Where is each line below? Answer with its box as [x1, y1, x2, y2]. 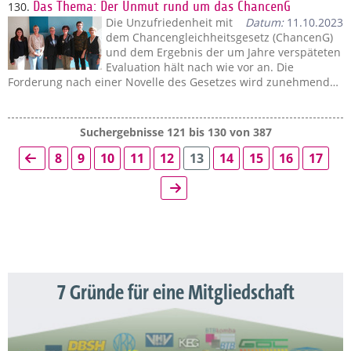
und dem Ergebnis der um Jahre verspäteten [106, 45, 341, 60]
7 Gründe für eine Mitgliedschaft [56, 281, 295, 305]
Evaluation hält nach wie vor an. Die [106, 60, 294, 74]
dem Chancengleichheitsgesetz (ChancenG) [106, 30, 333, 45]
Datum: [245, 15, 284, 30]
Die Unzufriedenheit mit [106, 15, 233, 30]
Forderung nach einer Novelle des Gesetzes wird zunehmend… [8, 74, 338, 89]
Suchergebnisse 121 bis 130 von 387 [79, 125, 272, 139]
